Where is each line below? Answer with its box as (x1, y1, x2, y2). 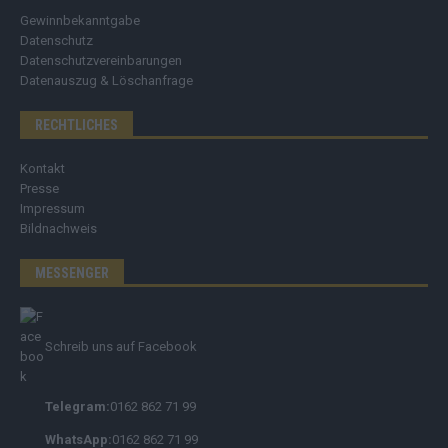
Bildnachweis (20, 220, 97, 236)
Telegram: (45, 399, 110, 415)
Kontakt (20, 160, 65, 176)
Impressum (20, 200, 85, 216)
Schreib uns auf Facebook (45, 338, 197, 354)
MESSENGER (35, 264, 109, 281)
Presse (20, 180, 59, 196)
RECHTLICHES (35, 116, 118, 133)
